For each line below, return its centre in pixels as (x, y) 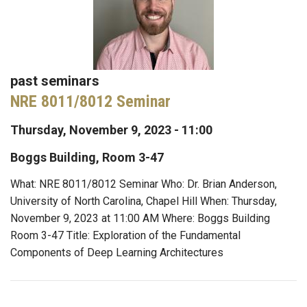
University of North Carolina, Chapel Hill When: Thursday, (144, 201)
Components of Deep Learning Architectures (117, 252)
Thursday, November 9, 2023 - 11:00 (111, 130)
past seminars (55, 81)
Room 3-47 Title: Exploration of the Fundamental (125, 235)
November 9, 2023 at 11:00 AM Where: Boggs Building (140, 218)
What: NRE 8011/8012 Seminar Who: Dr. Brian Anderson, (144, 184)
